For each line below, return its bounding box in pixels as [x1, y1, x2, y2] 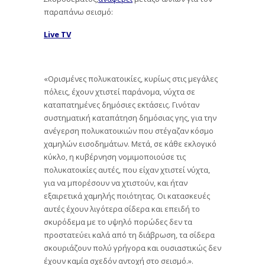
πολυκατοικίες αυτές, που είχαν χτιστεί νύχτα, [44, 164, 210, 175]
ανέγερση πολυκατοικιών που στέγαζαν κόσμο [44, 125, 214, 136]
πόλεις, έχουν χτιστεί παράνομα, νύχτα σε [44, 86, 195, 97]
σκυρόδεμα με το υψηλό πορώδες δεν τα [44, 216, 192, 227]
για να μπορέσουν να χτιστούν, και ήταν [44, 177, 188, 188]
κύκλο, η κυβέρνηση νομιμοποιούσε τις [44, 151, 186, 162]
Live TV [44, 28, 71, 40]
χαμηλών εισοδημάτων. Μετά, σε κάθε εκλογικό [44, 138, 216, 149]
